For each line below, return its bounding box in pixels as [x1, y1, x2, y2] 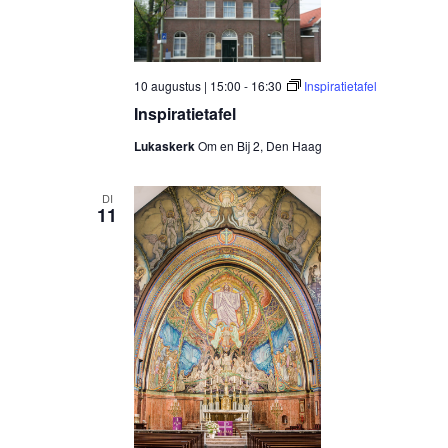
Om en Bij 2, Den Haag [198, 137, 323, 155]
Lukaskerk [134, 137, 199, 156]
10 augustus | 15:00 [134, 77, 242, 95]
